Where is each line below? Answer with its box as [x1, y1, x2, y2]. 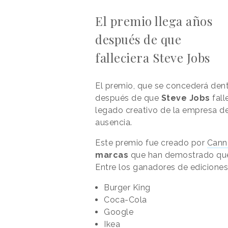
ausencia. [95, 117, 132, 127]
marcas [95, 150, 128, 160]
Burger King [104, 182, 151, 192]
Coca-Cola [104, 194, 147, 205]
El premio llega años [95, 12, 212, 29]
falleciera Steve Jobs [95, 49, 210, 66]
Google [104, 207, 133, 217]
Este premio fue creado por [95, 137, 207, 148]
